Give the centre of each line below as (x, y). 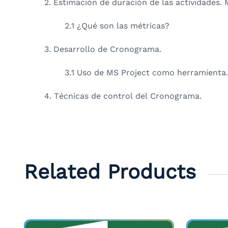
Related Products (110, 172)
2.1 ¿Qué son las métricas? (117, 25)
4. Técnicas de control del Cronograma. (123, 96)
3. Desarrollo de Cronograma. (103, 49)
